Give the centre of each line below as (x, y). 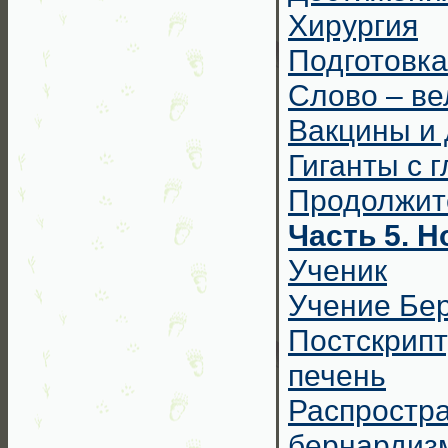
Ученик (337, 270)
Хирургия (353, 25)
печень (337, 375)
